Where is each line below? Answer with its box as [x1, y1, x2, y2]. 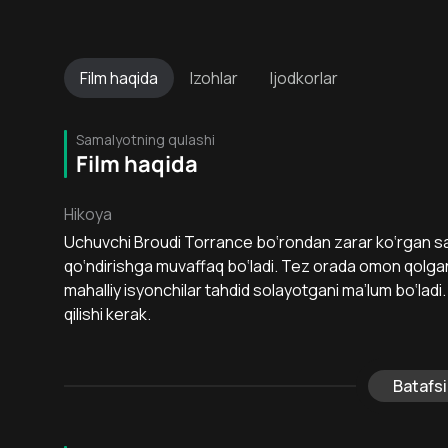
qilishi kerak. [64, 303, 151, 325]
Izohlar [190, 67, 238, 89]
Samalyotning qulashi [76, 130, 215, 149]
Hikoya [64, 203, 112, 225]
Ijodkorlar [270, 67, 338, 89]
